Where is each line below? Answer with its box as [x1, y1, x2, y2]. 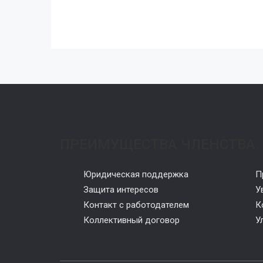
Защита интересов [83, 184, 159, 195]
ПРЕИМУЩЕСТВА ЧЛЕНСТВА [60, 136, 255, 153]
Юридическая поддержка [83, 169, 188, 180]
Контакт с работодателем [83, 200, 189, 210]
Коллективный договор [83, 215, 180, 225]
